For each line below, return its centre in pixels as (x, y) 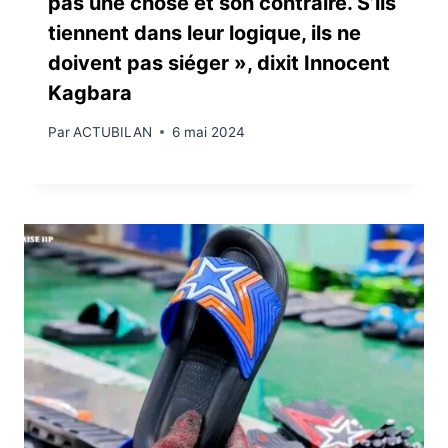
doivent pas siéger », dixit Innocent (219, 63)
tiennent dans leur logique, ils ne (204, 33)
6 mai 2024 (209, 131)
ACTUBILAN (113, 131)
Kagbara (90, 93)
